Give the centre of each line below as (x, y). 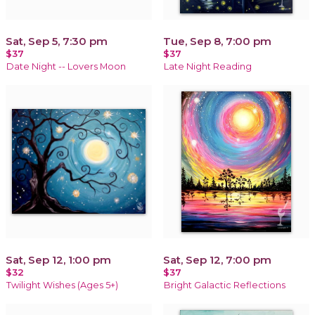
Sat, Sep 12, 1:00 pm (58, 259)
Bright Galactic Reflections (225, 285)
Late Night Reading (208, 66)
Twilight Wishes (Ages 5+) (62, 285)
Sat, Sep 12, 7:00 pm (217, 259)
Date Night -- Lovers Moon (66, 66)
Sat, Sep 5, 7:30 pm (57, 41)
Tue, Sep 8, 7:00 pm (217, 41)
